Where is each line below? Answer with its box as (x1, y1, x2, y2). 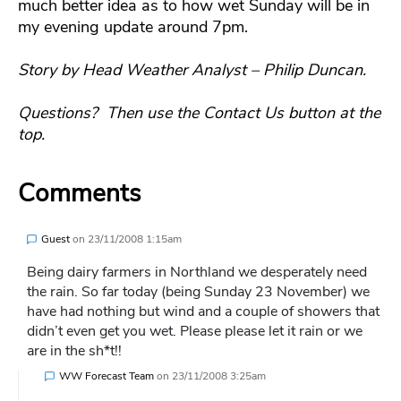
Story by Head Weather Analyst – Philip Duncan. (18, 59, 366, 81)
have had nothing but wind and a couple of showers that (27, 302, 380, 322)
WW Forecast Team (59, 369, 154, 384)
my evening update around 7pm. (18, 16, 252, 38)
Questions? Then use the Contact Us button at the (18, 102, 380, 124)
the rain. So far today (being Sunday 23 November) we (27, 282, 370, 303)
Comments (18, 176, 141, 211)
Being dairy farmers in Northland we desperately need (27, 262, 367, 283)
